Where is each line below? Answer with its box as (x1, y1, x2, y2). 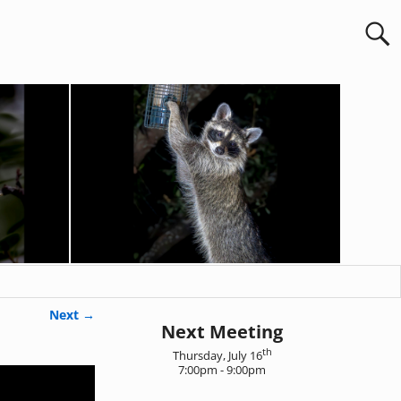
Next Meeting (161, 319, 283, 344)
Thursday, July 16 (172, 347, 262, 364)
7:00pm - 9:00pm (178, 362, 266, 379)
